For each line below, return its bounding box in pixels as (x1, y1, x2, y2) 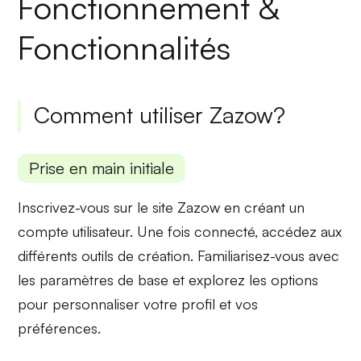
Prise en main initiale (29, 158, 175, 179)
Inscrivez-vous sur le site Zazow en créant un (18, 198, 305, 217)
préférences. (18, 319, 102, 338)
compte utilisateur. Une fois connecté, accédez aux (18, 222, 342, 241)
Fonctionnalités (18, 27, 231, 68)
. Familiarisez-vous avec (190, 247, 340, 265)
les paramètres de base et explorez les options (18, 271, 319, 289)
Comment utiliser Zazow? (34, 101, 286, 130)
